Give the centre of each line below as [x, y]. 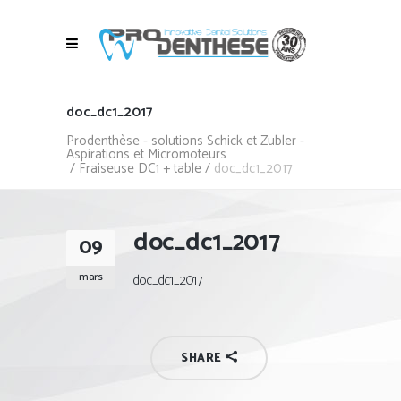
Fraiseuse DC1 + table [140, 168]
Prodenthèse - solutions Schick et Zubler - [185, 141]
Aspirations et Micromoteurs [146, 154]
